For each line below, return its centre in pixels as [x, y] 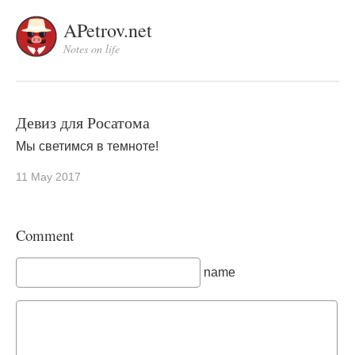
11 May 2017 [48, 177]
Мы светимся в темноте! [87, 146]
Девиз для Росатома [83, 122]
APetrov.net [108, 30]
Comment [45, 235]
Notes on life [92, 49]
